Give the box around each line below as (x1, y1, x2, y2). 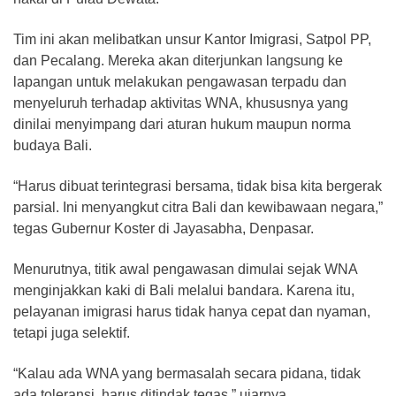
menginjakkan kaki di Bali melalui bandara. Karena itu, (13, 283, 354, 299)
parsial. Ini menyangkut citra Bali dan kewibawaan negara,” (13, 200, 383, 216)
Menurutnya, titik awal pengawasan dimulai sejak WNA (13, 262, 357, 278)
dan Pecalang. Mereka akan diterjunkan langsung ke (13, 53, 343, 69)
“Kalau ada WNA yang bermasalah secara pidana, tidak (13, 366, 361, 382)
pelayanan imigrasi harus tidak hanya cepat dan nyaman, (13, 304, 370, 320)
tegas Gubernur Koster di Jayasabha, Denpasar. (13, 221, 314, 237)
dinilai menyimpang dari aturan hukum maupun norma (13, 117, 351, 133)
